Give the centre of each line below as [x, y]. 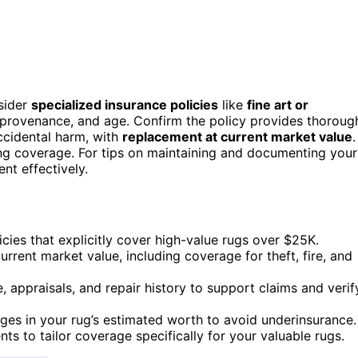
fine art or [278, 104]
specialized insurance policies [125, 104]
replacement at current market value [237, 136]
